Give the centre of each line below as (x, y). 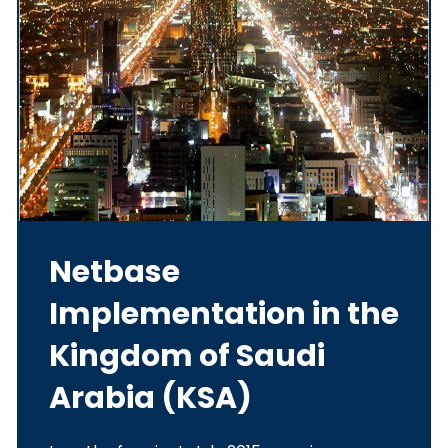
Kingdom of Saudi (187, 356)
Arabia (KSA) (150, 398)
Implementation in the (224, 314)
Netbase (114, 272)
